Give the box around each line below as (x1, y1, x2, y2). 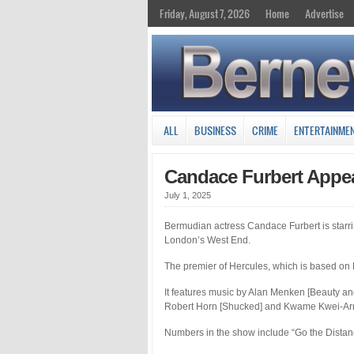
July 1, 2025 (164, 190, 211, 200)
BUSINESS (194, 122, 236, 138)
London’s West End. (164, 234, 250, 246)
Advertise (305, 6, 344, 21)
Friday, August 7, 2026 (160, 6, 250, 21)
